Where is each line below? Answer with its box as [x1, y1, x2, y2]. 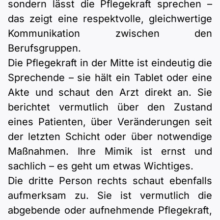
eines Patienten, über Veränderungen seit [8, 116, 212, 128]
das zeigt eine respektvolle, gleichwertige [8, 13, 212, 25]
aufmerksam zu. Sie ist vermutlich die [8, 190, 212, 202]
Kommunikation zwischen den [8, 27, 212, 40]
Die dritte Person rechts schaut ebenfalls [8, 175, 212, 187]
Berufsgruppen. [8, 42, 81, 55]
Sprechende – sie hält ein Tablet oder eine [8, 72, 212, 84]
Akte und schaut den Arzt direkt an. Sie [8, 86, 212, 99]
